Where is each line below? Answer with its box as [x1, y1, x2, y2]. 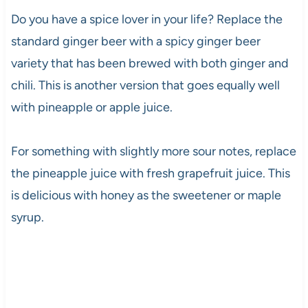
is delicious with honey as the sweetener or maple [10, 188, 281, 203]
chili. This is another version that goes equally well [10, 78, 280, 93]
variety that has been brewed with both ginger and [10, 56, 289, 71]
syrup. [10, 210, 44, 225]
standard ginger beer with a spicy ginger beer [10, 34, 261, 49]
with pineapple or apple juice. [10, 100, 173, 115]
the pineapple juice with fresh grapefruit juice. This [10, 166, 290, 181]
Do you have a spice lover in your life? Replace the [10, 12, 283, 27]
